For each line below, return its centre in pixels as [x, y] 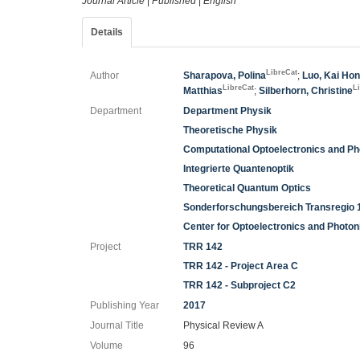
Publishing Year [125, 305]
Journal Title [117, 325]
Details [107, 32]
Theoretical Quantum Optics [247, 188]
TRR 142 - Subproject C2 [240, 285]
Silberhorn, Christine [306, 91]
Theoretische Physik [231, 130]
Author [104, 76]
